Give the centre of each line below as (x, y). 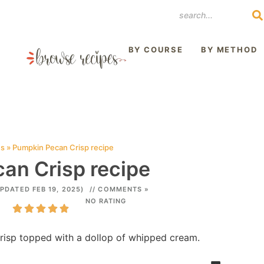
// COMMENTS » (120, 189)
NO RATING (106, 201)
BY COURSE (156, 49)
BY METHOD (229, 49)
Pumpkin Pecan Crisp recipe (63, 147)
